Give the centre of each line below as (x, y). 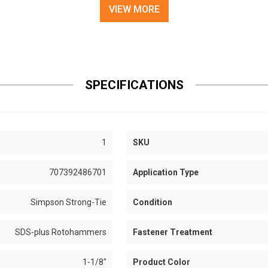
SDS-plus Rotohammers (61, 232)
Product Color (161, 262)
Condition (152, 202)
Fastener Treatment (172, 232)
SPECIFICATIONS (134, 85)
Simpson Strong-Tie (69, 202)
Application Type (165, 172)
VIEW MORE (134, 9)
